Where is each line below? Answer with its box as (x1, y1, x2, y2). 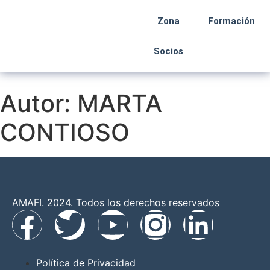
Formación (208, 16, 255, 27)
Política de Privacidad (36, 257, 136, 269)
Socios (154, 46, 183, 57)
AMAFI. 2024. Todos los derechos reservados (12, 196, 219, 209)
